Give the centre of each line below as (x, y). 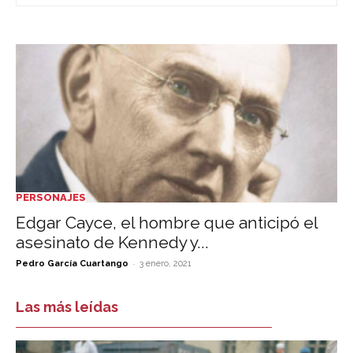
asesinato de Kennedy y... (112, 243)
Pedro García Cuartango (72, 264)
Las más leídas (67, 307)
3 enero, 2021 (165, 264)
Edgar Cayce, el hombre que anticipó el (167, 223)
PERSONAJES (51, 198)
